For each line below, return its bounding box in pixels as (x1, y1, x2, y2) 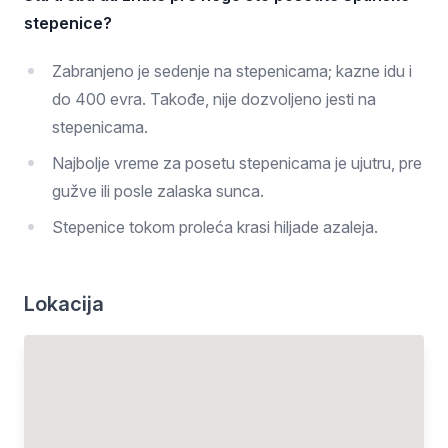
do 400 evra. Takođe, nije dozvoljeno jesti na (52, 89, 376, 109)
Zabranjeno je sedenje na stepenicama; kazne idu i (52, 61, 412, 81)
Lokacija (24, 292, 104, 316)
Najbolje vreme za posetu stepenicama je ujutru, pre (52, 153, 422, 173)
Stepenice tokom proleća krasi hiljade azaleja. (52, 217, 378, 237)
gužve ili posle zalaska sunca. (52, 181, 264, 201)
